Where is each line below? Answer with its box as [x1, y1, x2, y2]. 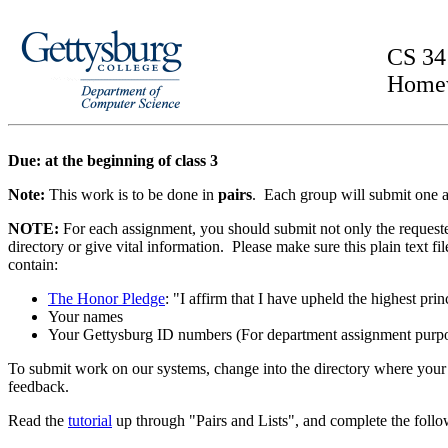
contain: [8, 256, 58, 273]
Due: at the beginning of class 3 [8, 152, 218, 169]
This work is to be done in [49, 186, 218, 203]
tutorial [68, 412, 112, 429]
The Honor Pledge [48, 290, 165, 307]
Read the [8, 412, 68, 429]
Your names [48, 308, 123, 325]
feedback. [8, 378, 69, 395]
